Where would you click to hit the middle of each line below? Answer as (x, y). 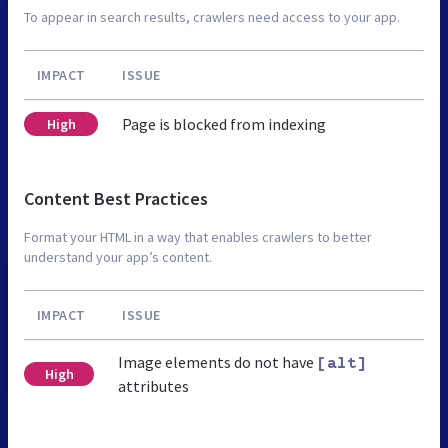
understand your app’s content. (118, 256)
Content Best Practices (116, 198)
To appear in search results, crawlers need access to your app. (212, 16)
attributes (154, 385)
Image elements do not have (218, 361)
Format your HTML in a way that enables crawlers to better (198, 236)
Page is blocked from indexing (224, 123)
